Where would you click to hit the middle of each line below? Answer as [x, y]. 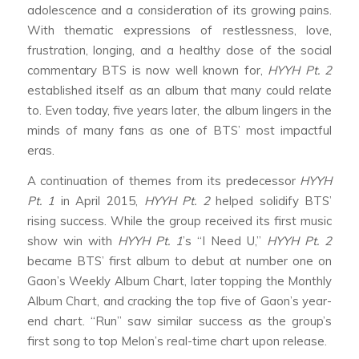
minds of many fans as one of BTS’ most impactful [179, 131]
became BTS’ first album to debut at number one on [179, 261]
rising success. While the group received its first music [179, 221]
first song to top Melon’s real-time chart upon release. [178, 341]
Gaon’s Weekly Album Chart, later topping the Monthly [179, 281]
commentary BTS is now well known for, [147, 71]
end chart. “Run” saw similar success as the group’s [179, 321]
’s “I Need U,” [225, 241]
